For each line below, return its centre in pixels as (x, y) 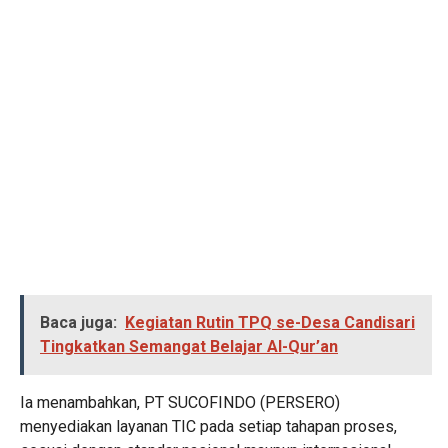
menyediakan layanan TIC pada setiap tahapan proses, (208, 426)
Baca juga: (78, 322)
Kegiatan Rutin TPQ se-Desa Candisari (270, 322)
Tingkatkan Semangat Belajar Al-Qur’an (189, 346)
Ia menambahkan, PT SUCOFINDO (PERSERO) (180, 402)
